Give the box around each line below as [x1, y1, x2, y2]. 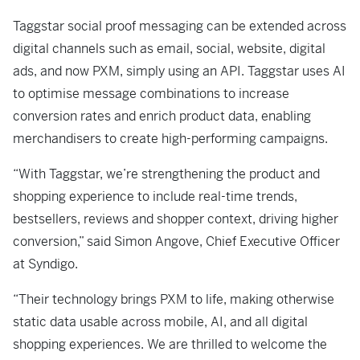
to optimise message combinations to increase [13, 85, 289, 103]
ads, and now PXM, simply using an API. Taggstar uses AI [13, 63, 346, 80]
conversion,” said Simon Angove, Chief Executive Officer [13, 233, 340, 251]
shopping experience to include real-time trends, [13, 188, 297, 206]
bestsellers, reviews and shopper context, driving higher [13, 211, 338, 228]
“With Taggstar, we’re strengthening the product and [13, 166, 320, 183]
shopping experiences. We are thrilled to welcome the [13, 336, 327, 354]
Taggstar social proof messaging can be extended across [13, 18, 346, 35]
